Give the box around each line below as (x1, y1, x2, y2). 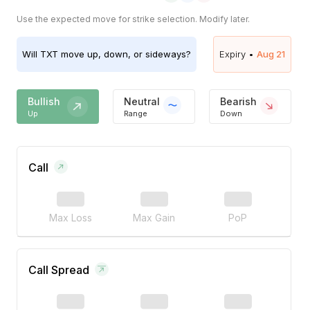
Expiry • (219, 48, 254, 60)
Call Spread (28, 263, 89, 277)
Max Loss (48, 212, 92, 224)
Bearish (219, 95, 257, 107)
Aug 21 (257, 48, 285, 60)
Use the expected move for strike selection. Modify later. (17, 14, 250, 25)
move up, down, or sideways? (58, 48, 191, 60)
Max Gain (133, 212, 175, 224)
